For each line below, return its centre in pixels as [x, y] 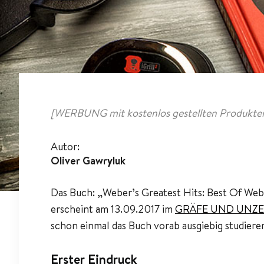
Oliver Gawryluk [88, 161]
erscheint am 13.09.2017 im [113, 209]
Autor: [65, 147]
